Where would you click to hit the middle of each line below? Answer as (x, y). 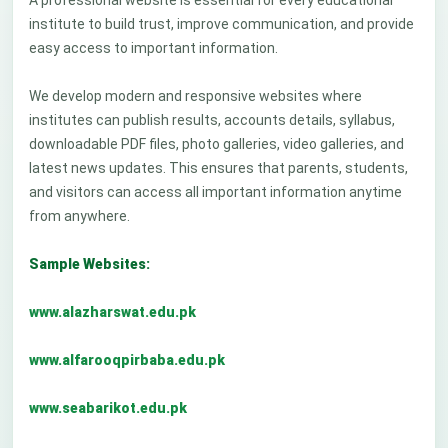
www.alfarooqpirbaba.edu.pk (127, 360)
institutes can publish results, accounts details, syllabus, (212, 120)
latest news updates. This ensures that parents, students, (218, 168)
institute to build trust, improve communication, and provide (221, 24)
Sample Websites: (89, 264)
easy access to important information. (153, 48)
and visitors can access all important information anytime (215, 192)
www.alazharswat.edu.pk (112, 312)
